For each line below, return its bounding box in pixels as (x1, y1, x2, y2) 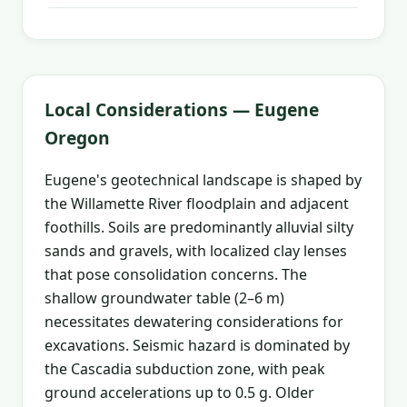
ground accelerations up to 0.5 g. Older (45, 382, 314, 402)
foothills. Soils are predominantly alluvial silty (45, 216, 353, 237)
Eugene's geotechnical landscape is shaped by (45, 169, 362, 190)
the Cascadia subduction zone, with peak (45, 358, 325, 379)
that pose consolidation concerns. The (45, 263, 307, 284)
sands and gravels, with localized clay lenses (45, 240, 347, 261)
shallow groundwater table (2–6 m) (45, 287, 284, 308)
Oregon (45, 124, 110, 150)
